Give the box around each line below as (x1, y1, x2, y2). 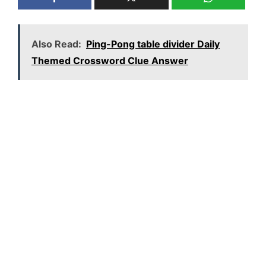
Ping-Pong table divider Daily (86, 38, 220, 50)
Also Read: (31, 38, 81, 50)
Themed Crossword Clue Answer (31, 55, 188, 67)
